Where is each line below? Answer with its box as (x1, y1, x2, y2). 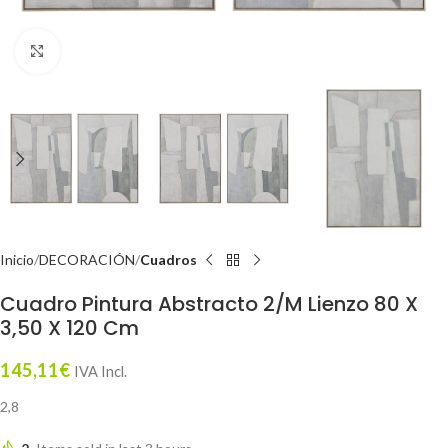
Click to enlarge (59, 43, 155, 59)
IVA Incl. (74, 363, 127, 380)
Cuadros (140, 251, 197, 268)
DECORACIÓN (39, 251, 135, 268)
